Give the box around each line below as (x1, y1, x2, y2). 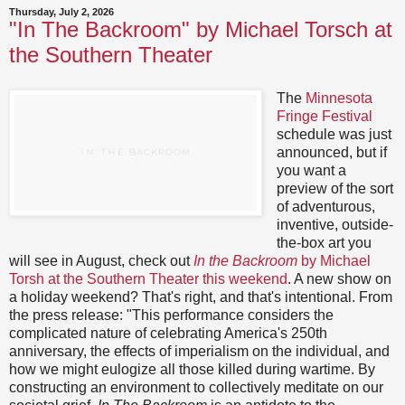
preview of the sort (276, 180, 393, 196)
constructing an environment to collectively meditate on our (9, 379, 383, 395)
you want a (276, 162, 346, 178)
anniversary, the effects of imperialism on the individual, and (9, 343, 390, 359)
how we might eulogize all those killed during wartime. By (9, 361, 375, 377)
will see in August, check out (9, 252, 193, 268)
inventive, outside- (276, 216, 393, 232)
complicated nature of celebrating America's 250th (9, 325, 327, 341)
